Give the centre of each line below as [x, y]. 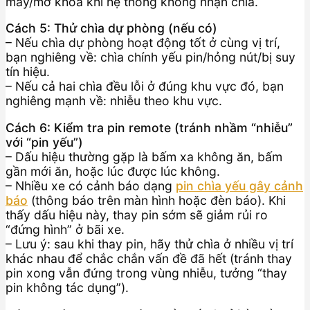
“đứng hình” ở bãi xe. [65, 229]
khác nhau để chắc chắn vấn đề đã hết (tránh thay [149, 258]
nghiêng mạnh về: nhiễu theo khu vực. [114, 101]
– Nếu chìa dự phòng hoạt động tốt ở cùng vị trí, [143, 43]
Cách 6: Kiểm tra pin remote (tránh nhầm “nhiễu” [149, 127]
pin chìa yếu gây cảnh [239, 185]
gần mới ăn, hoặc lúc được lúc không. [113, 171]
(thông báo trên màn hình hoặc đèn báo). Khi [157, 200]
